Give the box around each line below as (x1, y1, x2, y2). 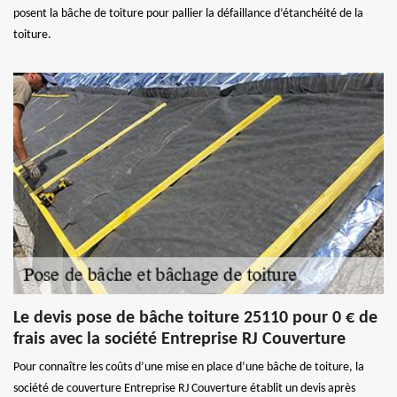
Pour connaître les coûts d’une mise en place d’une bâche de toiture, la (13, 361, 364, 375)
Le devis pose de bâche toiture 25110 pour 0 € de (13, 309, 378, 328)
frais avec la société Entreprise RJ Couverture (13, 331, 346, 349)
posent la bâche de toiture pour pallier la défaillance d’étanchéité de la (13, 7, 363, 21)
